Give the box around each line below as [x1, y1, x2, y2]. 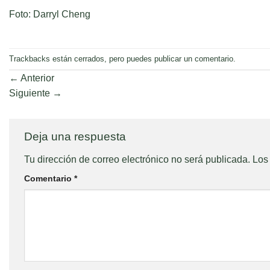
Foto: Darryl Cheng [9, 8, 90, 19]
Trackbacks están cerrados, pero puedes [9, 54, 154, 63]
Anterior [19, 73, 54, 84]
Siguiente [9, 88, 52, 99]
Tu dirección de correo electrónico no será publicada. [24, 154, 250, 165]
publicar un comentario [154, 54, 233, 63]
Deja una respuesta [24, 130, 129, 143]
